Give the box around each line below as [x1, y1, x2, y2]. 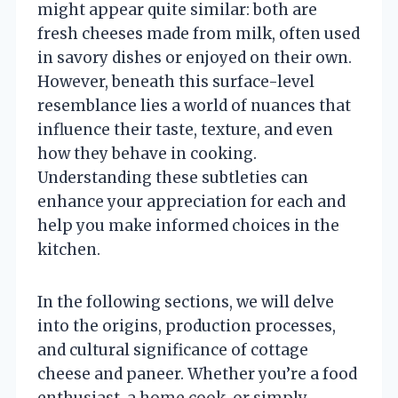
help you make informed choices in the [37, 215, 339, 235]
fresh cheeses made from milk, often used [37, 23, 360, 44]
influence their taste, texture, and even [37, 119, 333, 139]
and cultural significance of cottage [37, 339, 308, 360]
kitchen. [37, 239, 100, 259]
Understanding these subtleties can [37, 167, 308, 187]
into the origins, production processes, [37, 315, 336, 336]
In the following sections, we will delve [37, 291, 334, 312]
